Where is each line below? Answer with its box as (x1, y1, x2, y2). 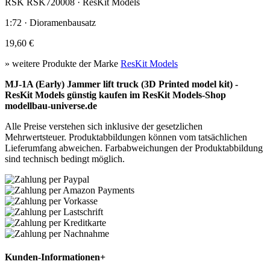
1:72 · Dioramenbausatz (5, 17, 96, 28)
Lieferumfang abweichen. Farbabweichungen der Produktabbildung (5, 142, 263, 153)
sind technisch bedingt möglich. (5, 153, 125, 164)
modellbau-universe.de (5, 100, 97, 111)
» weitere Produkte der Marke (5, 58, 121, 69)
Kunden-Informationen (5, 252, 100, 263)
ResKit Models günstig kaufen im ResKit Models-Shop (5, 89, 226, 100)
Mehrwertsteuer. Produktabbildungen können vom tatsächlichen (5, 131, 247, 142)
